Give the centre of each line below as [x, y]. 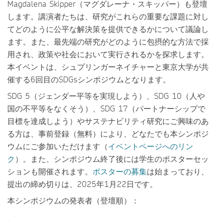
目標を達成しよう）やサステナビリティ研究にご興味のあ [108, 121]
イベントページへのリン [151, 146]
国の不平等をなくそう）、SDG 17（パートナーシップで [106, 108]
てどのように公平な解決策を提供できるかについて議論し [108, 29]
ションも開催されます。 [50, 171]
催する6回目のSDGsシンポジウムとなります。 [89, 79]
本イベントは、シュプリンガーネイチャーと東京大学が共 [108, 67]
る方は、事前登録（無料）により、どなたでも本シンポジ [108, 133]
